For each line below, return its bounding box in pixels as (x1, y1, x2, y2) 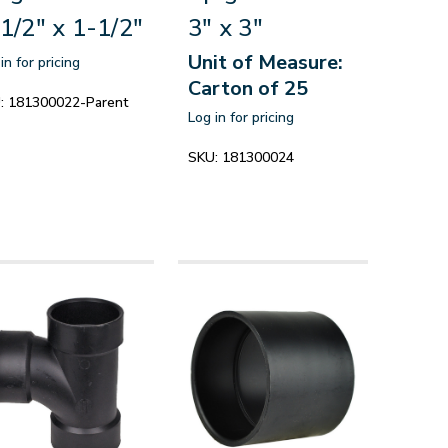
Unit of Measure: (188, 48, 344, 76)
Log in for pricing (188, 107, 295, 127)
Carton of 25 (188, 74, 309, 102)
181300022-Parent (8, 92, 129, 112)
